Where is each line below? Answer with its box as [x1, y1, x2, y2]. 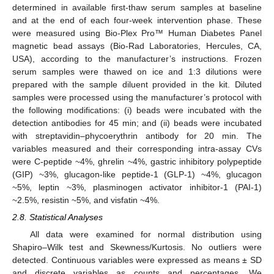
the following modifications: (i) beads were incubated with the [12, 105, 262, 115]
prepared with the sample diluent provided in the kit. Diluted [12, 79, 262, 89]
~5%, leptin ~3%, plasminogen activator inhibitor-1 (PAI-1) [12, 182, 262, 192]
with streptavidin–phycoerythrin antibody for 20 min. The [12, 130, 262, 141]
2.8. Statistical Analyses [12, 212, 103, 222]
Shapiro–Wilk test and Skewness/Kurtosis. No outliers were [12, 242, 262, 252]
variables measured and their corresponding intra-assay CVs [12, 143, 262, 154]
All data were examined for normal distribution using [29, 229, 262, 239]
